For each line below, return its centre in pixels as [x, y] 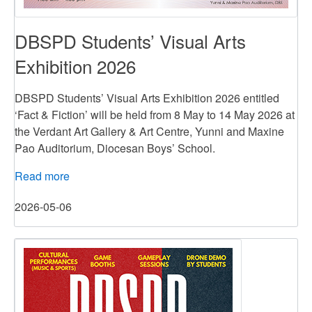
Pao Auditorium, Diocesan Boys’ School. [115, 148]
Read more [42, 176]
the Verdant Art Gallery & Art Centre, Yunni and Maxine [149, 132]
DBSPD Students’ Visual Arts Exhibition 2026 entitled [147, 98]
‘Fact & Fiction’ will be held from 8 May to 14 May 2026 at [155, 115]
